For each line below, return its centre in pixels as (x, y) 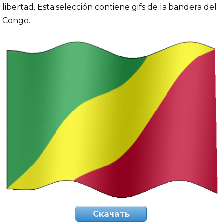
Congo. (16, 20)
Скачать (111, 213)
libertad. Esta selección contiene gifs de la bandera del (110, 7)
